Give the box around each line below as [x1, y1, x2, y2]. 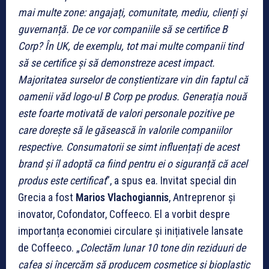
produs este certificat [18, 174, 106, 187]
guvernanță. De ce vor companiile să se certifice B [18, 22, 228, 35]
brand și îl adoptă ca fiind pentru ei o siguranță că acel [18, 157, 247, 170]
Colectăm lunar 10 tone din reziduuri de [80, 241, 246, 254]
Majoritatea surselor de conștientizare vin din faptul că [18, 73, 248, 86]
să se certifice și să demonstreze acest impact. [18, 56, 215, 69]
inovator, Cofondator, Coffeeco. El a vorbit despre [18, 207, 230, 220]
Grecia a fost [18, 190, 76, 204]
